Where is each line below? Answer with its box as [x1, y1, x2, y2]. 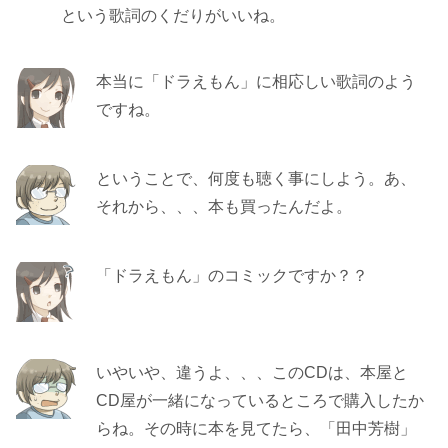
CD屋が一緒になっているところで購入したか [96, 392, 424, 409]
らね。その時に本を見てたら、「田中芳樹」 [96, 420, 416, 437]
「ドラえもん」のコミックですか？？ [96, 267, 368, 284]
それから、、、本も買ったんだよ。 [96, 198, 352, 215]
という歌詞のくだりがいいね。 [61, 7, 285, 24]
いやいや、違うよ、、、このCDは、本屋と [96, 364, 408, 381]
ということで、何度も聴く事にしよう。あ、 [96, 170, 416, 187]
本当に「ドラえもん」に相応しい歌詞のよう [96, 73, 416, 90]
